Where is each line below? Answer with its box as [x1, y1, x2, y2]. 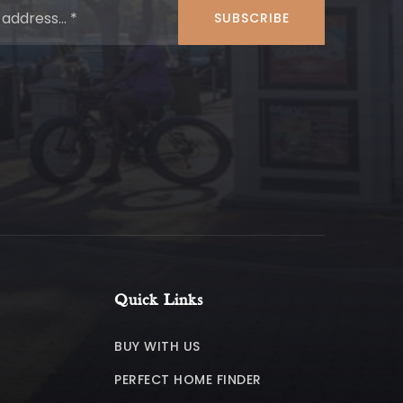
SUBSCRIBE [213, 8, 290, 27]
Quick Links [114, 292, 203, 309]
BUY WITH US [114, 337, 201, 355]
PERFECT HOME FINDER [114, 371, 262, 389]
